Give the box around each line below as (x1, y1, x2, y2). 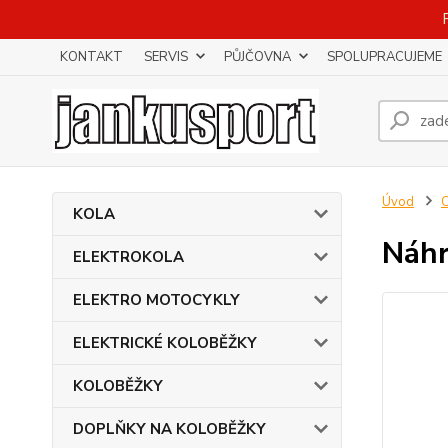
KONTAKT (60, 48, 123, 66)
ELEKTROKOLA (73, 247, 184, 267)
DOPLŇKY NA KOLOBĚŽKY (73, 419, 266, 439)
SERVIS (144, 48, 188, 66)
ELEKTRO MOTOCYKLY (73, 290, 240, 310)
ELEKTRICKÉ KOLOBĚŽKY (73, 333, 257, 353)
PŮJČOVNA (224, 48, 291, 66)
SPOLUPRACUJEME (327, 48, 442, 66)
